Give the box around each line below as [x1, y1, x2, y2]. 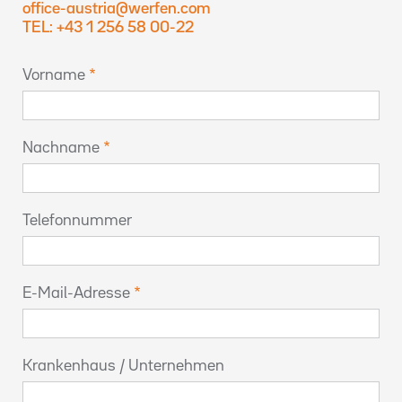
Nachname [22, 140, 100, 155]
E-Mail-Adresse [22, 285, 130, 301]
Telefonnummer [22, 213, 132, 228]
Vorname [22, 67, 85, 83]
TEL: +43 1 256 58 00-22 [22, 20, 194, 35]
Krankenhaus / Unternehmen [22, 358, 224, 373]
